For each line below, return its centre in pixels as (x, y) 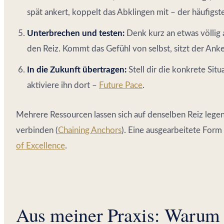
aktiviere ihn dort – (63, 85)
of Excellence (40, 145)
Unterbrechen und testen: (76, 33)
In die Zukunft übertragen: (77, 69)
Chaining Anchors (90, 130)
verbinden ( (37, 130)
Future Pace (121, 85)
